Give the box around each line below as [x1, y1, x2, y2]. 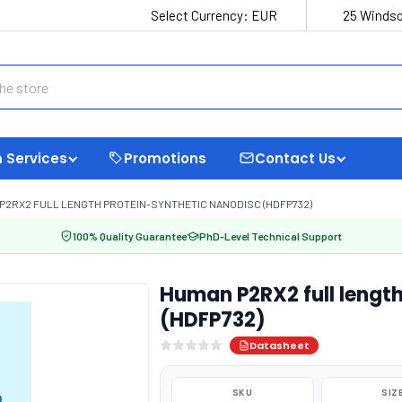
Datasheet [249, 338, 310, 353]
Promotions [124, 148, 206, 168]
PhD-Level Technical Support [199, 230, 342, 242]
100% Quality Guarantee [73, 230, 187, 242]
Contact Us [255, 148, 336, 168]
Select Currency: [151, 7, 251, 23]
